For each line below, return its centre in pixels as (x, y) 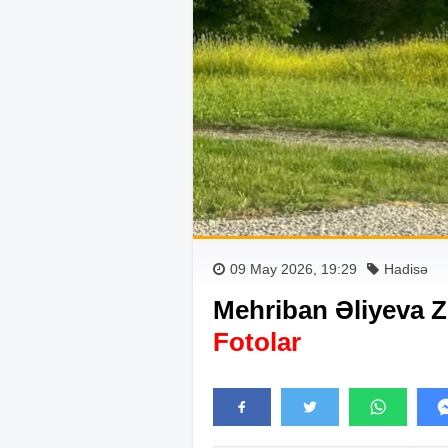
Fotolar (257, 341)
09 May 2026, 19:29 (293, 268)
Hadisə (406, 268)
